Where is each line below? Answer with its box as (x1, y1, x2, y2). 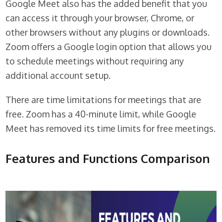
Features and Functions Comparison (5, 151, 210, 166)
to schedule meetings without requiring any (5, 55, 184, 67)
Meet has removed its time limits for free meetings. (5, 123, 216, 134)
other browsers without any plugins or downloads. (5, 27, 210, 38)
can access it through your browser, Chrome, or (5, 12, 195, 24)
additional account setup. (5, 70, 111, 81)
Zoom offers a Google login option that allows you (5, 41, 212, 53)
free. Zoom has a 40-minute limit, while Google (5, 109, 197, 120)
